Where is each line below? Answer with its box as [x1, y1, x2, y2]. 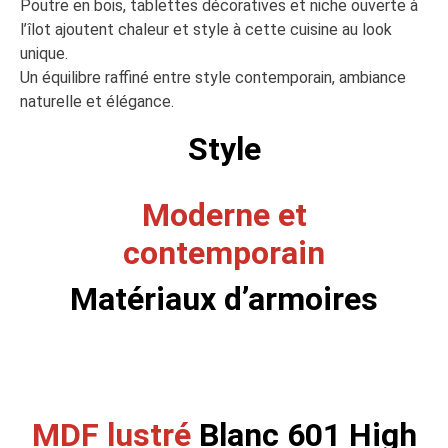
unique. [20, 44, 68, 63]
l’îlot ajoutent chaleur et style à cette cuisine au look [20, 20, 392, 39]
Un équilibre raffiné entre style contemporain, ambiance [20, 68, 406, 87]
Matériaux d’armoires [70, 280, 378, 318]
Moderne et [141, 196, 307, 234]
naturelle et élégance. [20, 92, 174, 111]
